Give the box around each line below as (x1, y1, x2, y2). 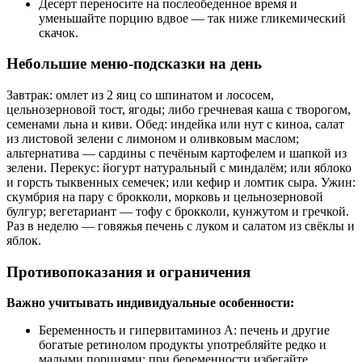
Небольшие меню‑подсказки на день (6, 55, 262, 73)
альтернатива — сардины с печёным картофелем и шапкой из (6, 146, 347, 160)
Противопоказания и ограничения (6, 263, 250, 280)
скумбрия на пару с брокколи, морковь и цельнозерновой (6, 190, 323, 204)
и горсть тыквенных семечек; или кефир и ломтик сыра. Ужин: (6, 175, 356, 189)
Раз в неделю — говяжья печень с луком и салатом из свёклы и (6, 219, 355, 233)
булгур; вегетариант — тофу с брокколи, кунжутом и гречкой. (6, 204, 349, 218)
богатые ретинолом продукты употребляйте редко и (39, 338, 326, 352)
